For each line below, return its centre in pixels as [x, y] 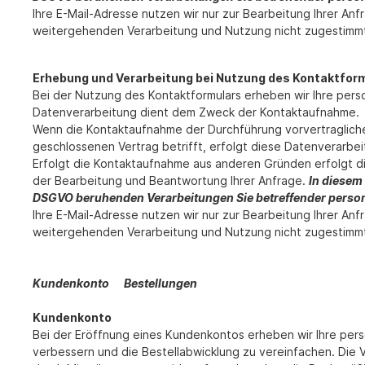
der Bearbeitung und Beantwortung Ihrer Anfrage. [171, 181]
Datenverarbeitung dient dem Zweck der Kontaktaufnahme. [196, 112]
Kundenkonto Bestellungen [122, 284]
